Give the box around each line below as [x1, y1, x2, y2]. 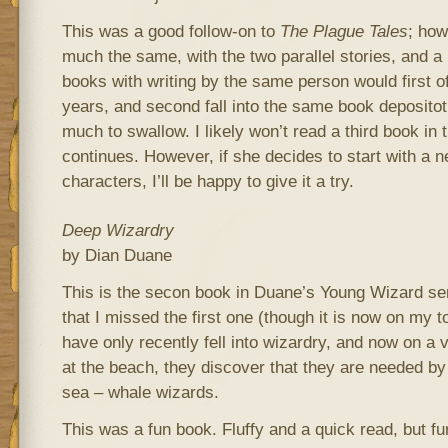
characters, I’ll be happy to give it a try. [61, 171, 354, 191]
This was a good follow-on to [61, 21, 280, 41]
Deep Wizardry [61, 220, 174, 240]
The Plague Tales [279, 21, 408, 41]
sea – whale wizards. [61, 382, 219, 402]
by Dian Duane [61, 245, 172, 265]
